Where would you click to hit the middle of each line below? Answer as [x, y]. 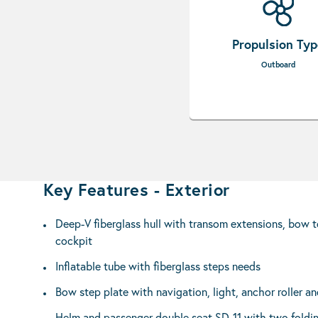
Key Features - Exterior [137, 190]
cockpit [74, 240]
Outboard [278, 65]
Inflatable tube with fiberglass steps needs [158, 266]
